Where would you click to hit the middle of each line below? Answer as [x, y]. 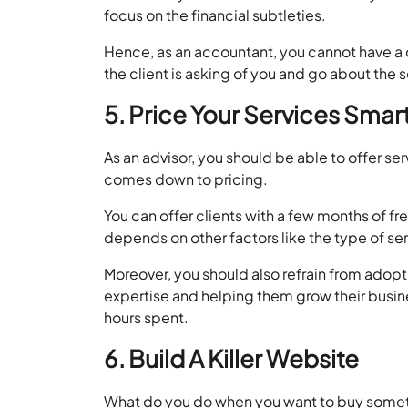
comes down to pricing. [186, 178]
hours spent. [147, 317]
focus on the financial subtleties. [215, 15]
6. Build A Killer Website [232, 358]
